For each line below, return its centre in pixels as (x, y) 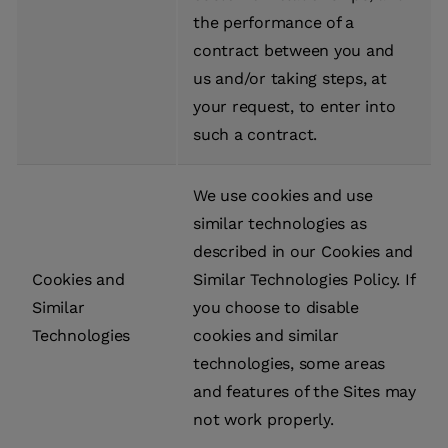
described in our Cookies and (303, 252)
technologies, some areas (289, 364)
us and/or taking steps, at (290, 79)
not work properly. (263, 420)
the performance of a (273, 23)
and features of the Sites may (304, 392)
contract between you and (293, 51)
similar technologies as (280, 224)
